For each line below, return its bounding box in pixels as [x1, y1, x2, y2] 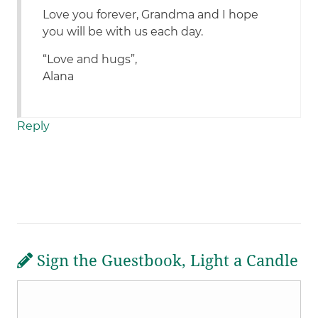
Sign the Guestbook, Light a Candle [33, 252, 299, 270]
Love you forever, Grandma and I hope [43, 8, 259, 22]
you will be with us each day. [43, 25, 204, 39]
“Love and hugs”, [43, 53, 138, 67]
